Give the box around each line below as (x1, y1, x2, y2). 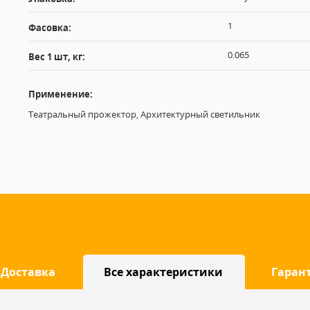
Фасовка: (28, 21, 71, 34)
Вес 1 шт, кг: (28, 51, 85, 63)
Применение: (28, 88, 93, 100)
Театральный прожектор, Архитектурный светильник (28, 108, 260, 120)
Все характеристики (104, 264, 223, 280)
